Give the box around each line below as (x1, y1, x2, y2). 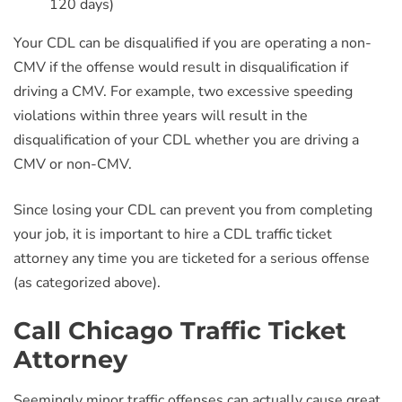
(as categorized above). (13, 273, 161, 293)
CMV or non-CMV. (13, 154, 132, 174)
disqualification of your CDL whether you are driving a (13, 130, 359, 150)
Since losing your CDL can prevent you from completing (13, 200, 372, 220)
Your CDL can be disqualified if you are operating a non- (13, 33, 371, 53)
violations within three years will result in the (13, 106, 308, 126)
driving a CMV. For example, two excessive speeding (13, 82, 353, 101)
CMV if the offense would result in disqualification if (13, 57, 348, 77)
